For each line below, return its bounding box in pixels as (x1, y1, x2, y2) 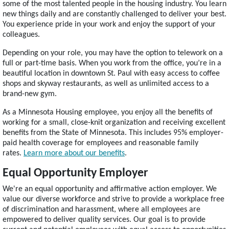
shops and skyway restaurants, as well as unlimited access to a (3, 80, 209, 88)
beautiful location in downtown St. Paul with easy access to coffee (3, 70, 220, 78)
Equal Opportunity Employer (3, 167, 148, 179)
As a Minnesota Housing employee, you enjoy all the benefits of (3, 108, 213, 117)
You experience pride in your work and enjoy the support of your (3, 20, 216, 29)
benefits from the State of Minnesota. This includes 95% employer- (3, 129, 223, 137)
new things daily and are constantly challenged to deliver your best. (3, 10, 226, 18)
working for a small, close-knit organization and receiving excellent (3, 119, 225, 127)
